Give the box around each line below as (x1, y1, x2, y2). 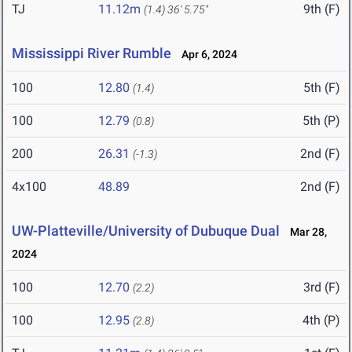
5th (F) (303, 80, 340, 96)
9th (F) (303, 2, 340, 17)
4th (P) (302, 313, 340, 328)
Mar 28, (283, 225, 327, 239)
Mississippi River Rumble (12, 45, 171, 62)
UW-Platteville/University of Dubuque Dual (12, 222, 280, 240)
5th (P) (302, 113, 340, 129)
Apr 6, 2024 (174, 48, 237, 61)
